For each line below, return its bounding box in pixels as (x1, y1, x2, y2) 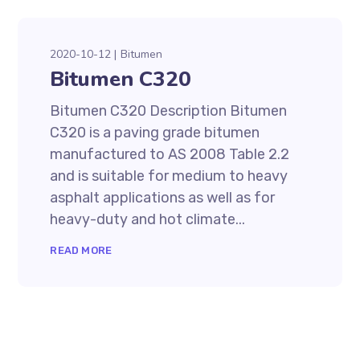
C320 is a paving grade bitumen (50, 124, 260, 141)
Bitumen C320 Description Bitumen (50, 102, 288, 120)
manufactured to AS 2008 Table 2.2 (50, 145, 290, 163)
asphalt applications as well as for (50, 189, 276, 207)
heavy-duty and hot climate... (50, 211, 246, 228)
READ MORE (50, 244, 112, 256)
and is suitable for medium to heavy (50, 167, 288, 185)
